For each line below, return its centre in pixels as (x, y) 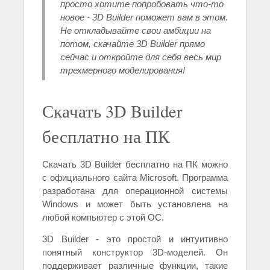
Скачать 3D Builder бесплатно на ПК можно (135, 165)
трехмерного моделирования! (123, 71)
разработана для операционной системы (135, 191)
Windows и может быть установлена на (135, 204)
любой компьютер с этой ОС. (103, 218)
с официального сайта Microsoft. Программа (135, 178)
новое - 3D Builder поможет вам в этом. (144, 17)
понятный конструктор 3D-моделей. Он (135, 253)
